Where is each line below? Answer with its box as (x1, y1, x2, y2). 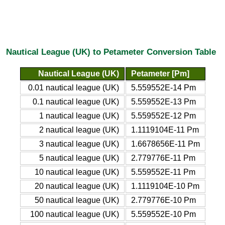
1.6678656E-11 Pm (131, 139, 200, 148)
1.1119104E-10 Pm (131, 181, 199, 190)
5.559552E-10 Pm (131, 209, 196, 218)
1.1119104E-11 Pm (131, 125, 199, 134)
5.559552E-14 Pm (131, 83, 196, 92)
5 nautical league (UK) (39, 153, 119, 162)
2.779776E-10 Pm (131, 195, 196, 204)
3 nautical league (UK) (39, 139, 119, 148)
